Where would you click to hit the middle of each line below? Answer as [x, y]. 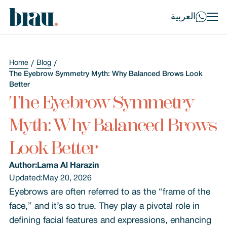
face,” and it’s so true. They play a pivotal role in [104, 206]
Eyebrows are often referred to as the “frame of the [109, 192]
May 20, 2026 [67, 178]
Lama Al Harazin [68, 166]
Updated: [26, 178]
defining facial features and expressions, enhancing [110, 220]
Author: [23, 166]
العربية [183, 17]
